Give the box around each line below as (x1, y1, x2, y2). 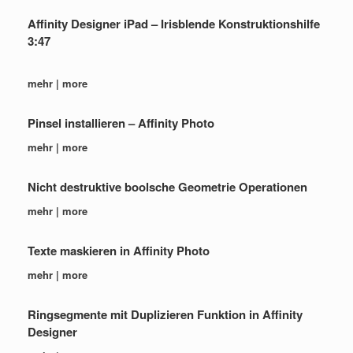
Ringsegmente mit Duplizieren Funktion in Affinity (28, 306, 303, 323)
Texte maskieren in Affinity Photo (28, 242, 210, 259)
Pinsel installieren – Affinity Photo (28, 114, 214, 132)
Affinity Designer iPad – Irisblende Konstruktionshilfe (28, 15, 320, 32)
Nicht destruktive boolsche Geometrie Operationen (28, 178, 307, 195)
